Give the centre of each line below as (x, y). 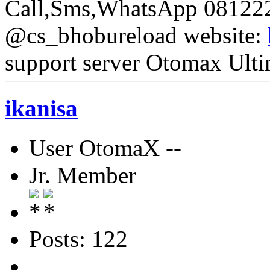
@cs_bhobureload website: (136, 35)
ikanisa (41, 108)
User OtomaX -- (105, 148)
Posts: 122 (78, 239)
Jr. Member (83, 175)
